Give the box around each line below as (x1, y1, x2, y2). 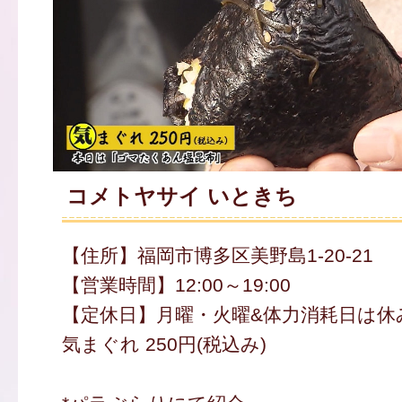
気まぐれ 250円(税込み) (61, 334, 267, 355)
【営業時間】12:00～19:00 (61, 275, 291, 296)
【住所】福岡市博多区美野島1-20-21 (61, 245, 373, 267)
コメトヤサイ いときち (66, 185, 297, 209)
